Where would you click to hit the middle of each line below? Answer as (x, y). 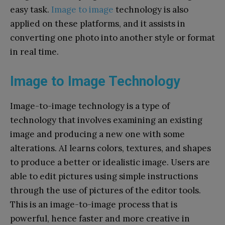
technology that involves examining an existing (106, 120)
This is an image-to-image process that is (94, 204)
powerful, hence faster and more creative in (100, 218)
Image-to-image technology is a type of (90, 106)
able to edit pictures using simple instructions (104, 176)
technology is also (152, 9)
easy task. (30, 9)
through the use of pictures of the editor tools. (105, 190)
